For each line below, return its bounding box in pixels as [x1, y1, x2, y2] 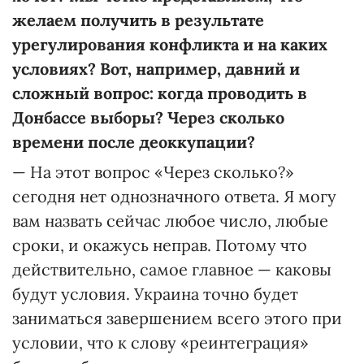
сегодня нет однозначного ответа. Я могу [12, 185, 336, 206]
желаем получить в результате [12, 9, 264, 30]
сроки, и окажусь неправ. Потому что [12, 234, 307, 255]
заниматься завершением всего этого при [12, 307, 342, 328]
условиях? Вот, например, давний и [12, 58, 300, 79]
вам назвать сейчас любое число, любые [12, 210, 328, 231]
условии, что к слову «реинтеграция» [12, 331, 309, 353]
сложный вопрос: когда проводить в [12, 82, 307, 103]
